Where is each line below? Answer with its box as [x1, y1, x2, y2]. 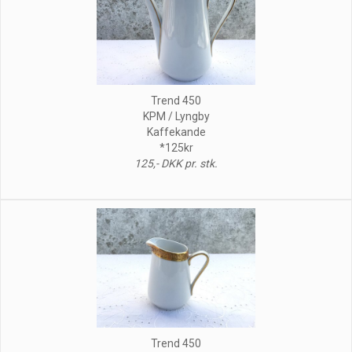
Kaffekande [146, 125, 206, 138]
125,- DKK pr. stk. [134, 156, 218, 170]
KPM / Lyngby [142, 109, 210, 123]
